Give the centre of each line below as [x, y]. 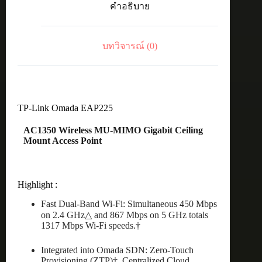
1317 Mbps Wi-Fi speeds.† [91, 226]
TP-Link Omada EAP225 [65, 108]
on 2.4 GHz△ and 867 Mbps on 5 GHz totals [125, 215]
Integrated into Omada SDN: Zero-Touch [117, 250]
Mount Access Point [63, 141]
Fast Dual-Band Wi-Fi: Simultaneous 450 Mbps [129, 204]
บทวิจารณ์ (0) [130, 46]
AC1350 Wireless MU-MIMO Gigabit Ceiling [113, 130]
